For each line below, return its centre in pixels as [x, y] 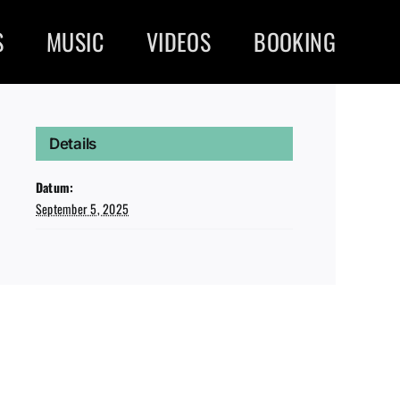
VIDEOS [179, 42]
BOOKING [295, 42]
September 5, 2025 [83, 208]
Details [73, 144]
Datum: [55, 187]
